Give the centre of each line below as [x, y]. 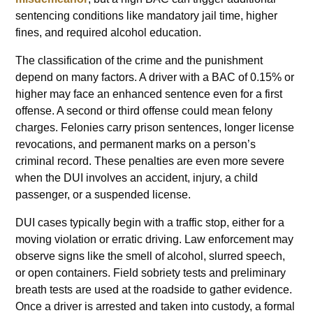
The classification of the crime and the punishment [139, 60]
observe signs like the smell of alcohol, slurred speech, [151, 256]
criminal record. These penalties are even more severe [150, 161]
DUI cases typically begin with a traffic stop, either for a [150, 222]
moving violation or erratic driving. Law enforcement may [155, 239]
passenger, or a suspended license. [103, 194]
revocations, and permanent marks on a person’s [136, 144]
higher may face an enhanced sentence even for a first [149, 94]
